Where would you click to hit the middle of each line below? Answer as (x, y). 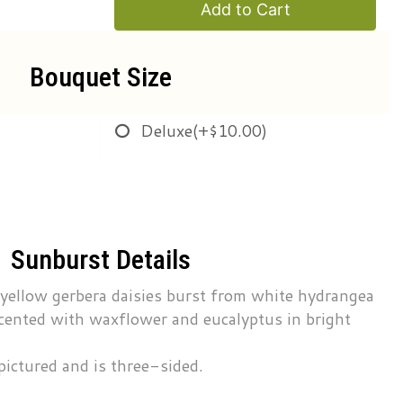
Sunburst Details (101, 260)
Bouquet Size (101, 77)
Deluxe (166, 130)
